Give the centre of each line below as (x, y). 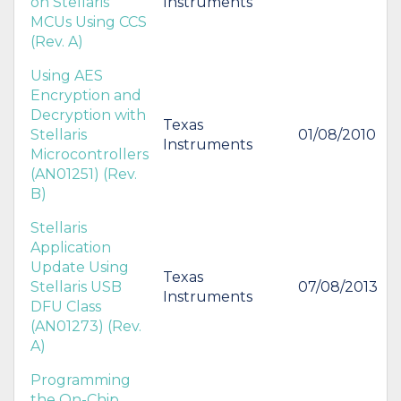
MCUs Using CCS (89, 21)
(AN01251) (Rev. (84, 174)
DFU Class (66, 306)
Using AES (67, 75)
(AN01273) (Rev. (86, 326)
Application (71, 247)
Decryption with (88, 115)
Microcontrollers (90, 154)
